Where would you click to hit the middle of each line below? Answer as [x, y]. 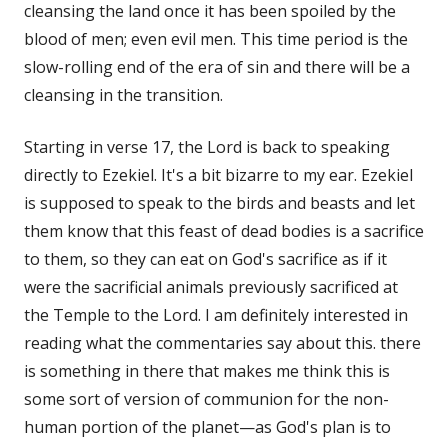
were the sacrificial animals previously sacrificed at [211, 286]
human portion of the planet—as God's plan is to [207, 426]
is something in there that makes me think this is [207, 370]
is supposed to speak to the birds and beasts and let [219, 202]
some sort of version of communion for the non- [206, 398]
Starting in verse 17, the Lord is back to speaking [207, 146]
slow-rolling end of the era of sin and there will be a [217, 66]
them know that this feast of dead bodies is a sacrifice [224, 230]
